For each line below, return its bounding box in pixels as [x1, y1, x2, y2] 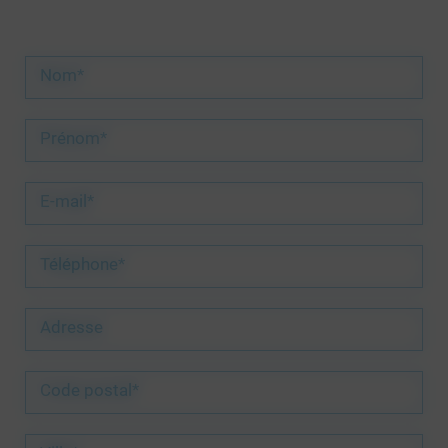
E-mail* [40, 192, 94, 212]
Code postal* [40, 381, 139, 401]
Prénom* [40, 129, 107, 149]
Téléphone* [40, 255, 125, 275]
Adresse [40, 318, 103, 338]
